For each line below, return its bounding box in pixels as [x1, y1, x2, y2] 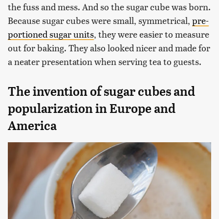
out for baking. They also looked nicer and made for [8, 41, 210, 54]
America [8, 118, 57, 133]
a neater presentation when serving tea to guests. [8, 55, 201, 67]
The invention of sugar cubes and [8, 84, 195, 99]
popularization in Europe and [8, 101, 175, 116]
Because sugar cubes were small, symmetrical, [8, 14, 192, 26]
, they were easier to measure [94, 27, 209, 40]
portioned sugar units [8, 27, 94, 40]
